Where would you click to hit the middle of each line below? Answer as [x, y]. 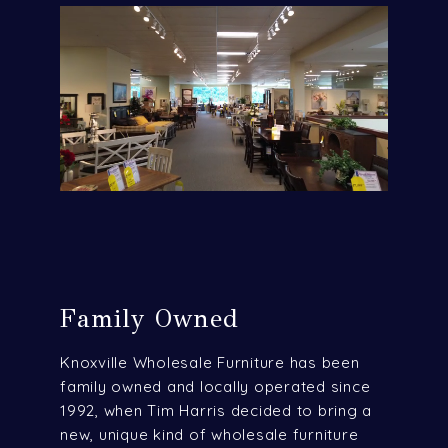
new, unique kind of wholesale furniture [209, 434]
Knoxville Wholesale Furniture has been [210, 362]
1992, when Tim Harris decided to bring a [216, 410]
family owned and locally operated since [215, 386]
